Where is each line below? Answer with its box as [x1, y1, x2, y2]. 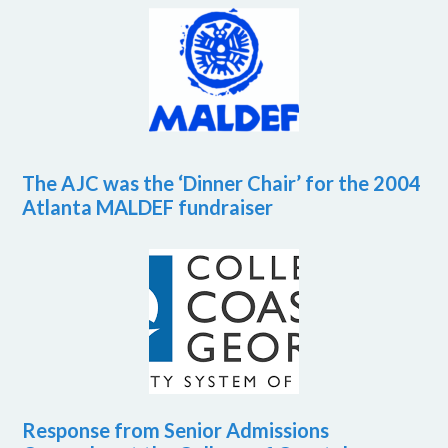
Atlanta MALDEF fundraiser [22, 195, 274, 220]
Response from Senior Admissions [22, 418, 330, 443]
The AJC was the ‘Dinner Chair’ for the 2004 [22, 171, 422, 196]
